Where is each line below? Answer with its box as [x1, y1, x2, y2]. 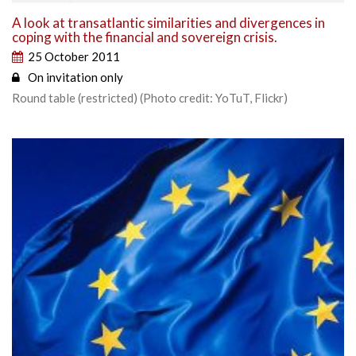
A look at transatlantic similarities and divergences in [12, 14, 325, 31]
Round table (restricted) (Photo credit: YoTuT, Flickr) [12, 90, 288, 105]
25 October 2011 [28, 48, 120, 64]
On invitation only [28, 69, 123, 84]
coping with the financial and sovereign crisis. [12, 28, 277, 45]
